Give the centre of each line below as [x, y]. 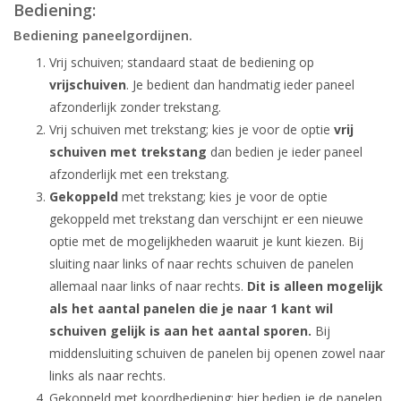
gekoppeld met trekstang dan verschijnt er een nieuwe [206, 219]
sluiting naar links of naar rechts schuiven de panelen [201, 264]
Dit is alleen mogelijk [315, 286]
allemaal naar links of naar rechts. [148, 286]
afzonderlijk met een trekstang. [139, 174]
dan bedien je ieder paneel [285, 152]
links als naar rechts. [107, 375]
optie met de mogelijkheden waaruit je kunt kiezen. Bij [206, 241]
